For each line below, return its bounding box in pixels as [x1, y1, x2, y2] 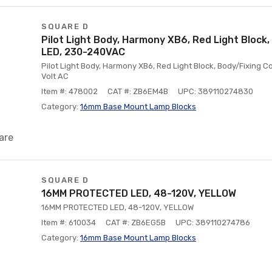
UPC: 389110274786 [175, 218, 250, 227]
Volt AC [41, 72, 69, 81]
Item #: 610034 [41, 218, 96, 227]
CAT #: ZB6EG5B [106, 218, 166, 227]
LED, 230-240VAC [41, 46, 125, 58]
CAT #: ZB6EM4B [107, 87, 168, 96]
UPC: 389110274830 [178, 87, 253, 96]
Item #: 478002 [41, 87, 98, 96]
